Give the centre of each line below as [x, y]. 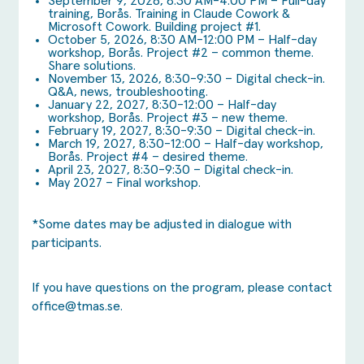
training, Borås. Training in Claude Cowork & [169, 14]
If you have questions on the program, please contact [182, 288]
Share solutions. [92, 66]
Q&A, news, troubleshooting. [128, 92]
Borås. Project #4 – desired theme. [148, 157]
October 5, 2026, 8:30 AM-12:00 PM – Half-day [182, 40]
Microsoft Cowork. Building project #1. [154, 27]
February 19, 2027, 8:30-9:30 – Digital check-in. [182, 131]
